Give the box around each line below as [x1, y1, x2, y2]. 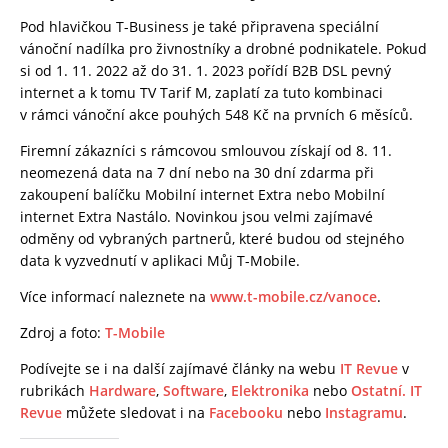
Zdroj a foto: [20, 322, 105, 342]
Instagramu [325, 402, 403, 422]
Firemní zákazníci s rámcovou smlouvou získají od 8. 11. [20, 140, 392, 160]
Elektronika [231, 380, 309, 400]
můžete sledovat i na [62, 402, 209, 422]
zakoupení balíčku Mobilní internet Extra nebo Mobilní [20, 184, 385, 204]
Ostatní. [351, 380, 406, 400]
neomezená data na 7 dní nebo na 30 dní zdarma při [20, 162, 374, 182]
